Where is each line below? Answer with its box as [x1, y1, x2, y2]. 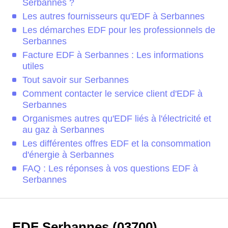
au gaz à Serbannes [22, 125, 104, 135]
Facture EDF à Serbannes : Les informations [22, 50, 204, 61]
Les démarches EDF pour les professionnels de [22, 25, 215, 36]
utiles [22, 61, 44, 72]
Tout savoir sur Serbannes [22, 75, 129, 85]
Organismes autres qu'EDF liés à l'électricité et [22, 113, 211, 124]
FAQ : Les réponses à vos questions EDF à [22, 163, 198, 174]
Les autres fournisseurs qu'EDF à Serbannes [22, 11, 205, 22]
